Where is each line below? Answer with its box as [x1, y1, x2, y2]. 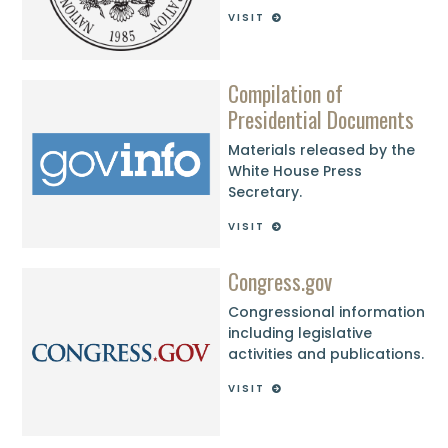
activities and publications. [228, 344, 425, 365]
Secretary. [228, 182, 303, 203]
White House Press [228, 161, 363, 182]
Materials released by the [228, 140, 416, 161]
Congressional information [228, 302, 426, 323]
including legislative [228, 323, 373, 344]
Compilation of [228, 76, 344, 109]
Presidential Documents [228, 102, 415, 135]
